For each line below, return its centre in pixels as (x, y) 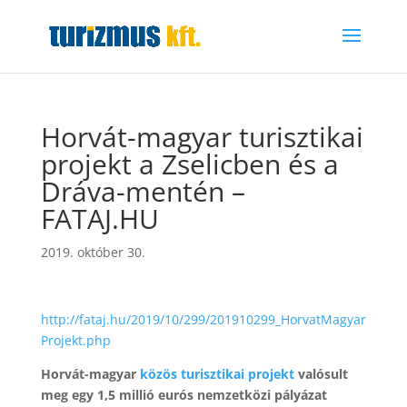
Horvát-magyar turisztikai (202, 137)
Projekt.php (75, 340)
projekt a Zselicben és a (189, 164)
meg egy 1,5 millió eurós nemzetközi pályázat (184, 395)
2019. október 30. (93, 252)
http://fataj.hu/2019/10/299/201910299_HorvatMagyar (203, 319)
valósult (323, 374)
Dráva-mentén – (143, 191)
